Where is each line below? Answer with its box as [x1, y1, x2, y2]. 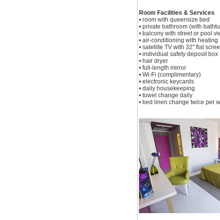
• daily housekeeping [138, 84, 195, 92]
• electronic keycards [138, 78, 194, 85]
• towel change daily [138, 91, 192, 99]
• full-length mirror [138, 64, 186, 71]
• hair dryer [138, 57, 168, 64]
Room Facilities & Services [138, 9, 215, 16]
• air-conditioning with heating [138, 36, 218, 44]
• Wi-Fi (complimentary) [138, 71, 201, 78]
